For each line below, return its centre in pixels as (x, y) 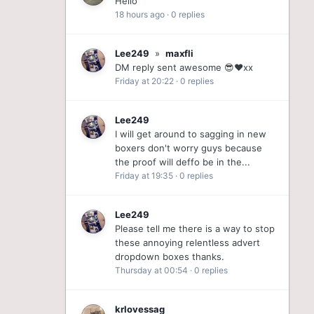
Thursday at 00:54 (151, 270)
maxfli (179, 53)
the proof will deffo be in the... (182, 162)
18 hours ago (139, 14)
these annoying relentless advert (187, 243)
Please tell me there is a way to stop (194, 228)
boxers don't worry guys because (188, 148)
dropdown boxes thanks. (169, 257)
